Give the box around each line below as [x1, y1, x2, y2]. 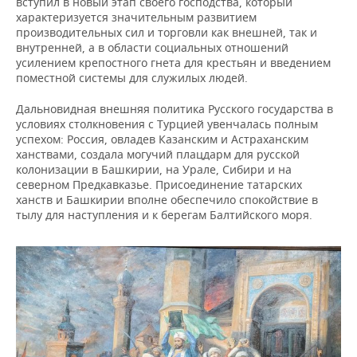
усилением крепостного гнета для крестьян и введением [16, 55, 331, 71]
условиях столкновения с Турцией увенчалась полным [16, 116, 318, 132]
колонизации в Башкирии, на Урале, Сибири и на [16, 162, 292, 178]
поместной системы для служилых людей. [16, 70, 248, 86]
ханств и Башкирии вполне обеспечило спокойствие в [16, 192, 318, 208]
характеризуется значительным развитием [16, 10, 257, 25]
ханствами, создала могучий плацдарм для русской [16, 147, 300, 163]
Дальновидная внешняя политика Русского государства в [16, 101, 333, 117]
